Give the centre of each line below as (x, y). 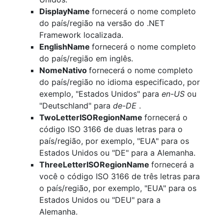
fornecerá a (173, 165)
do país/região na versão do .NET (102, 23)
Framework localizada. (81, 35)
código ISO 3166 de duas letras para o (111, 129)
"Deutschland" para (76, 106)
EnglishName (66, 47)
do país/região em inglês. (86, 59)
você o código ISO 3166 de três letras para (120, 177)
